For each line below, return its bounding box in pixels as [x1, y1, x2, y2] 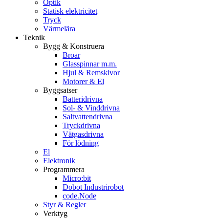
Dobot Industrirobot [63, 183, 124, 192]
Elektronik [43, 156, 75, 165]
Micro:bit [63, 174, 91, 183]
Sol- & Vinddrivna [63, 104, 120, 112]
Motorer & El [63, 77, 104, 86]
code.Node [63, 192, 96, 200]
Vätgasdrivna [63, 130, 104, 139]
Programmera [43, 165, 85, 174]
